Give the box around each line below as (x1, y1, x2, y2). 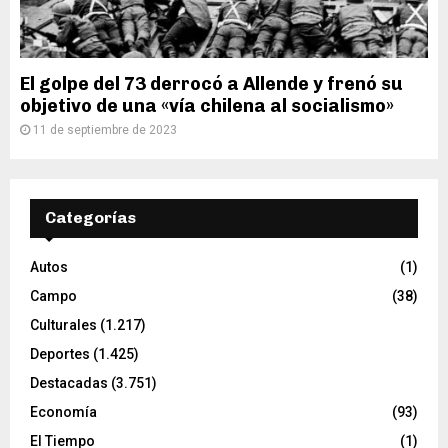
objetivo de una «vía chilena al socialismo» (20, 95, 394, 117)
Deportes (30, 346, 90, 362)
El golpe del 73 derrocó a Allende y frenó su (20, 73, 403, 95)
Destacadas (30, 375, 108, 391)
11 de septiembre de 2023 (33, 123, 177, 137)
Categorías (45, 208, 136, 227)
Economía (30, 404, 97, 420)
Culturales (30, 317, 97, 333)
